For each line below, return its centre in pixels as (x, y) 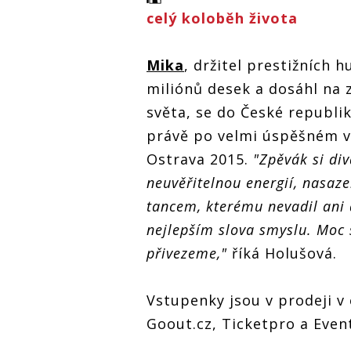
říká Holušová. (282, 253)
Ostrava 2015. (200, 159)
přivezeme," (187, 253)
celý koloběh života (222, 18)
